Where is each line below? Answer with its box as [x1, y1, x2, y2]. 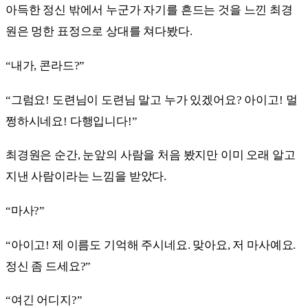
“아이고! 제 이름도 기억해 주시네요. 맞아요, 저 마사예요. [5, 238, 296, 252]
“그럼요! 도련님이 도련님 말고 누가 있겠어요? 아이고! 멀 [5, 93, 298, 107]
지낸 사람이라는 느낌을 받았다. [5, 170, 167, 184]
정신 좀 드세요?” [5, 259, 91, 273]
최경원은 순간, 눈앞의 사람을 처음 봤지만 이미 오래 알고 [5, 148, 296, 162]
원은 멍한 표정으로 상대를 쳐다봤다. [5, 25, 192, 38]
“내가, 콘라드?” [5, 58, 85, 72]
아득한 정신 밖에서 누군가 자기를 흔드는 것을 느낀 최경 [5, 3, 293, 17]
